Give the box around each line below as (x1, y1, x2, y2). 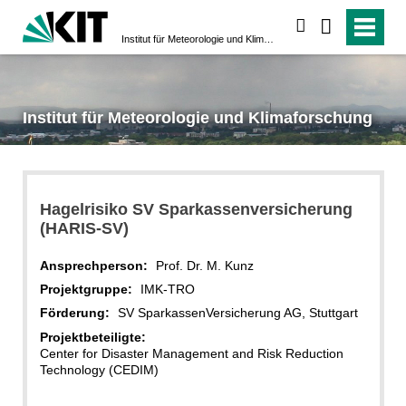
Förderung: (39, 305, 110, 321)
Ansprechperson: (39, 257, 148, 273)
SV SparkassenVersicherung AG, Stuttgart (117, 305, 358, 321)
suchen (305, 18, 353, 34)
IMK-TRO (140, 281, 195, 296)
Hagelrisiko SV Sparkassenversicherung (39, 199, 353, 218)
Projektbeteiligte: (39, 329, 146, 344)
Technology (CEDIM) (39, 362, 159, 377)
